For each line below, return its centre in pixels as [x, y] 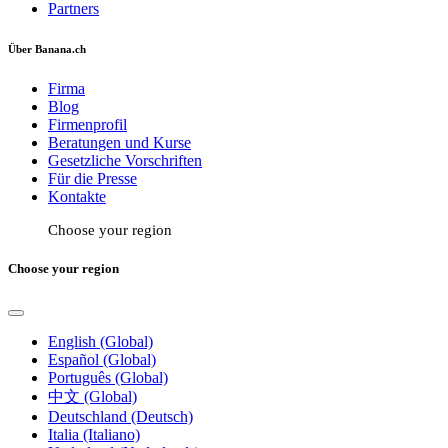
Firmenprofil [87, 124]
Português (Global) [108, 378]
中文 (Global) [92, 397]
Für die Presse [92, 178]
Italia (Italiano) [94, 435]
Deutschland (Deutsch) [120, 417]
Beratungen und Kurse [119, 142]
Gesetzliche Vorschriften [125, 160]
